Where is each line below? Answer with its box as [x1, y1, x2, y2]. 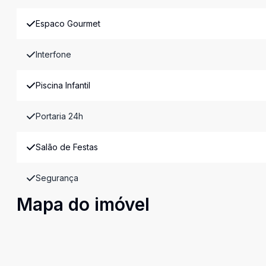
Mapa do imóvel [17, 194, 150, 215]
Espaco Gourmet [36, 18, 100, 28]
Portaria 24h [36, 111, 83, 121]
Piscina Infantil [36, 80, 90, 90]
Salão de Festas [36, 142, 98, 152]
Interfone [36, 49, 71, 59]
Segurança [36, 173, 78, 183]
